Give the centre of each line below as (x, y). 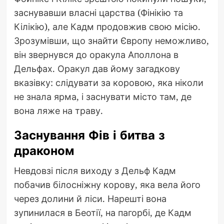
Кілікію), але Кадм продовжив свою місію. (107, 27)
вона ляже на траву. (58, 111)
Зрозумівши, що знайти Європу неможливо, (111, 41)
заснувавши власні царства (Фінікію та (98, 13)
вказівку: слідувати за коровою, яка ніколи (108, 83)
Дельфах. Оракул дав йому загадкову (97, 69)
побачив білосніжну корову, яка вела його (107, 185)
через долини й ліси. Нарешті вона (90, 199)
